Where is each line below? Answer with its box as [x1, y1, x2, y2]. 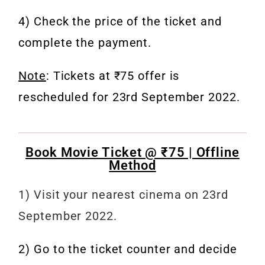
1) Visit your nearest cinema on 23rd [18, 188, 228, 202]
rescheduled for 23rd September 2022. [18, 90, 240, 105]
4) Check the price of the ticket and [18, 14, 222, 29]
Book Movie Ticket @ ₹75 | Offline [25, 145, 240, 160]
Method [109, 158, 156, 173]
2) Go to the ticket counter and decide [18, 242, 237, 257]
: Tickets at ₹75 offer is [46, 69, 180, 83]
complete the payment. [18, 35, 152, 50]
